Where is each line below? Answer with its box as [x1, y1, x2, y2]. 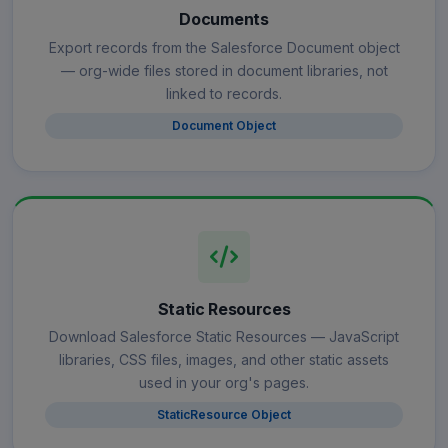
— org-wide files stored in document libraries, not [60, 61, 388, 79]
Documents [179, 9, 269, 30]
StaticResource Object [157, 407, 291, 423]
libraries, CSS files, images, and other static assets [59, 351, 389, 369]
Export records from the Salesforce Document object [48, 38, 400, 56]
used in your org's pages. [139, 374, 309, 392]
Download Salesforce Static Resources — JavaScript [49, 328, 399, 346]
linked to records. [166, 84, 282, 102]
